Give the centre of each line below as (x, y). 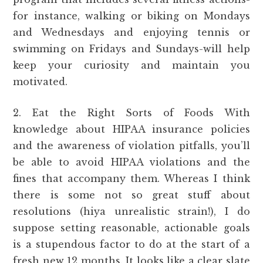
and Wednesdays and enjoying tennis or (131, 32)
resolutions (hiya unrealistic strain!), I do (131, 211)
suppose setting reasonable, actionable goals (131, 228)
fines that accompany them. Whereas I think (131, 178)
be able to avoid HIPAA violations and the (131, 162)
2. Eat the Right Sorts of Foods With (131, 113)
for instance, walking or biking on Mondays (131, 16)
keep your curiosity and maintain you (131, 65)
